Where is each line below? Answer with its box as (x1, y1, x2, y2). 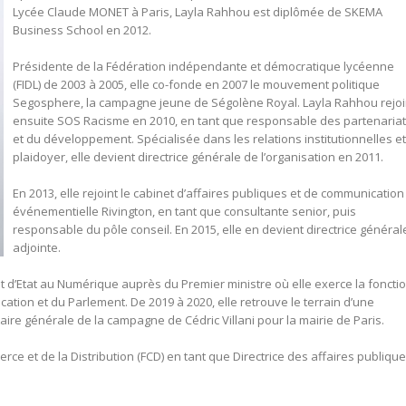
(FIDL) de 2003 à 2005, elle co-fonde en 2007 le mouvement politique (13, 75, 380, 92)
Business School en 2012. (13, 21, 151, 38)
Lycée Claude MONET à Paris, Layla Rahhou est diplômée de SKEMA (13, 3, 382, 20)
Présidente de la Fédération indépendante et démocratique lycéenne (13, 57, 394, 74)
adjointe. (13, 238, 61, 256)
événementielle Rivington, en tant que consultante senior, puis (13, 202, 356, 219)
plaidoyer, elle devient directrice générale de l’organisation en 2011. (13, 148, 383, 165)
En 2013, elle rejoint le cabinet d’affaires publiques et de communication (13, 184, 404, 201)
